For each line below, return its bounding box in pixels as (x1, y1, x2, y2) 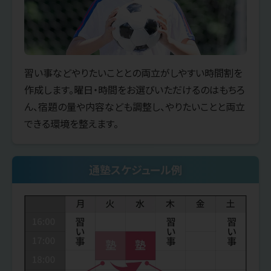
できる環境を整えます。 (24, 116, 119, 131)
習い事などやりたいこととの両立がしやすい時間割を (24, 65, 243, 80)
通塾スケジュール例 (89, 161, 182, 177)
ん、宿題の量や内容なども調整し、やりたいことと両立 (24, 99, 245, 114)
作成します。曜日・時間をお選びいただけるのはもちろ (24, 82, 245, 97)
